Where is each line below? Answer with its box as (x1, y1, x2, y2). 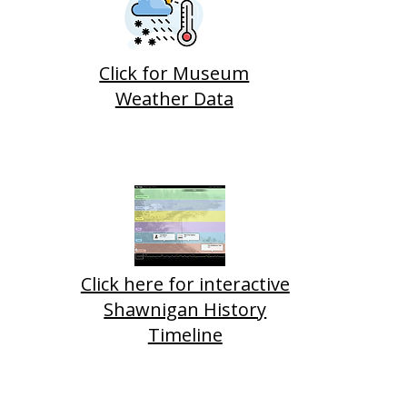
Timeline (147, 323, 223, 348)
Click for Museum (99, 61, 250, 86)
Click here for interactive (80, 272, 290, 297)
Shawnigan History (104, 297, 267, 323)
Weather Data (114, 86, 233, 112)
